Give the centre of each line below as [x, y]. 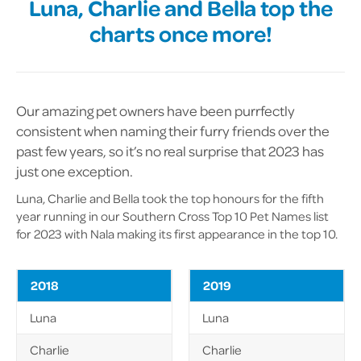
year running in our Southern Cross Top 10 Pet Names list [172, 216]
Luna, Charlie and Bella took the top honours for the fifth [170, 198]
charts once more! [180, 33]
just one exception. [75, 171]
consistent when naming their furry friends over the [173, 131]
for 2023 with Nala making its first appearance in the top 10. [177, 234]
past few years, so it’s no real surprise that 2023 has [170, 151]
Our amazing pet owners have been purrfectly [156, 110]
